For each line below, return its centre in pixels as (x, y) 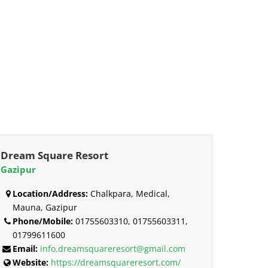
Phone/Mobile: (42, 221)
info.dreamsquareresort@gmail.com (112, 248)
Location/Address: (50, 193)
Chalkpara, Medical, (129, 193)
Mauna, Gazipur (45, 207)
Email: (25, 248)
